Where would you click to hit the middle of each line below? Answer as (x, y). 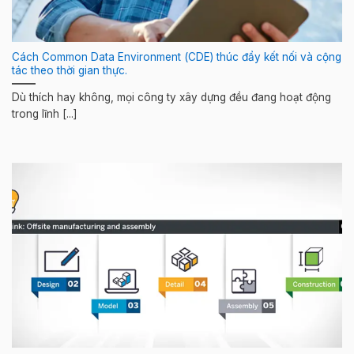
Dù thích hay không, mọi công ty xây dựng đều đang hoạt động (171, 98)
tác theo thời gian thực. (70, 70)
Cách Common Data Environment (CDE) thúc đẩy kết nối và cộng (177, 56)
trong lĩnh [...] (45, 114)
